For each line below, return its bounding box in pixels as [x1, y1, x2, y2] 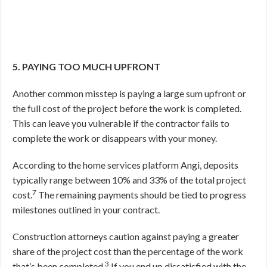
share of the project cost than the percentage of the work [13, 246, 243, 257]
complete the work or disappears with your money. [13, 132, 219, 144]
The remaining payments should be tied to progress [38, 189, 246, 200]
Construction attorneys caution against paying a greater [13, 231, 239, 242]
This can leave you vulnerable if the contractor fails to [13, 117, 229, 129]
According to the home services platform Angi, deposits [13, 159, 238, 170]
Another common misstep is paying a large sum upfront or [13, 88, 246, 99]
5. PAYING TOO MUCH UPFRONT [13, 61, 160, 72]
